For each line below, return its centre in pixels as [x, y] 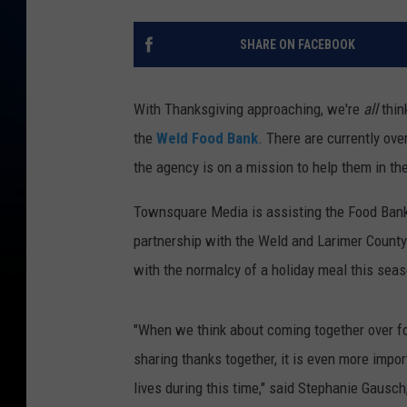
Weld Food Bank [207, 139]
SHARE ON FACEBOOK [297, 45]
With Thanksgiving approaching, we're [248, 109]
